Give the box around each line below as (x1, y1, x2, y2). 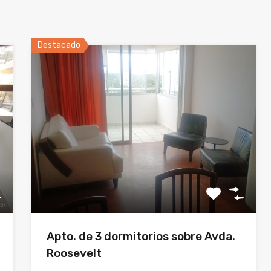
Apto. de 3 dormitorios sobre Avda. (47, 229, 236, 244)
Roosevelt (47, 246, 102, 261)
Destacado (38, 39, 81, 50)
